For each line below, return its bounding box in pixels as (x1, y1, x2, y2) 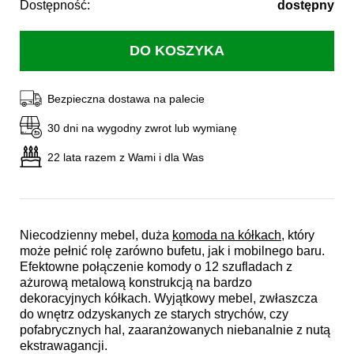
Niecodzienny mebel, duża (20, 228, 172, 242)
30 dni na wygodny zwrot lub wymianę (47, 121, 237, 134)
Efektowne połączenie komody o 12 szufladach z (20, 259, 292, 273)
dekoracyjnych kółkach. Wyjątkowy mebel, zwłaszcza (20, 291, 318, 305)
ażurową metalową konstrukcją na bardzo (20, 275, 252, 289)
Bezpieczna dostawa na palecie (47, 92, 205, 105)
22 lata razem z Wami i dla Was (47, 150, 204, 164)
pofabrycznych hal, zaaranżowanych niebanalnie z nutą (20, 322, 330, 337)
